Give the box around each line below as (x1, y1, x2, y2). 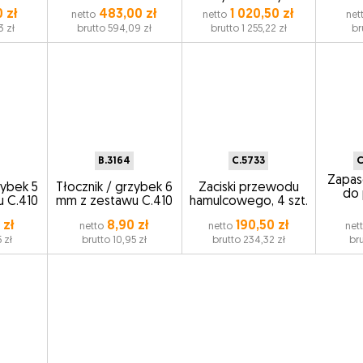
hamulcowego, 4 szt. (189, 194, 308, 208)
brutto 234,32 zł (211, 235, 285, 246)
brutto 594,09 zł (77, 23, 152, 34)
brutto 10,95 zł (82, 235, 147, 246)
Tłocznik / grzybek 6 (56, 181, 173, 194)
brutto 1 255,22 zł (210, 23, 287, 34)
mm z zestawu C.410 (56, 194, 173, 208)
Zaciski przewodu (198, 181, 299, 194)
